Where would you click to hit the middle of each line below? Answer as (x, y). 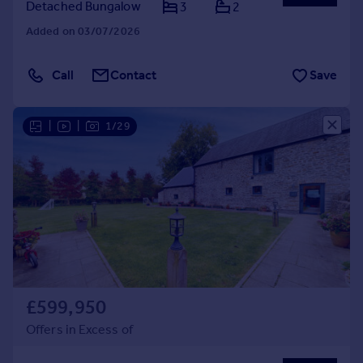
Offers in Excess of (79, 329)
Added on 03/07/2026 (83, 31)
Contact (134, 75)
